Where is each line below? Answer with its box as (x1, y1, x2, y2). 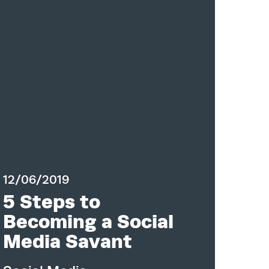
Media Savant (2, 230, 132, 253)
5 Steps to (2, 190, 100, 213)
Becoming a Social (2, 210, 174, 233)
